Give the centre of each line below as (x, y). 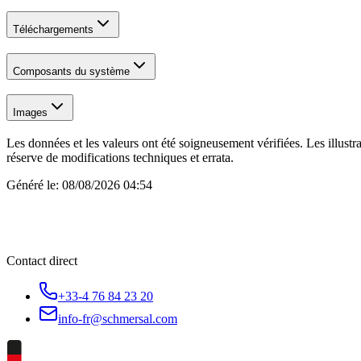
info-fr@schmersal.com (118, 319)
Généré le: (33, 185)
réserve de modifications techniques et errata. (120, 158)
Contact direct (42, 261)
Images (30, 113)
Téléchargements (53, 29)
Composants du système (71, 71)
